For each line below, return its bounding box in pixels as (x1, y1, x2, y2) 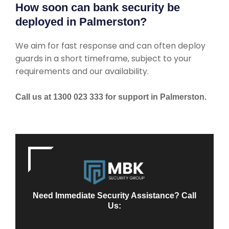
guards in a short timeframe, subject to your (15, 53, 192, 64)
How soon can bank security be (15, 1, 180, 14)
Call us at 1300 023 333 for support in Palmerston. (15, 93, 207, 101)
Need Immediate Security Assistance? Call (33, 191, 196, 200)
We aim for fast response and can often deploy (15, 40, 205, 52)
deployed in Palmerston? (15, 15, 147, 28)
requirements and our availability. (15, 65, 149, 77)
